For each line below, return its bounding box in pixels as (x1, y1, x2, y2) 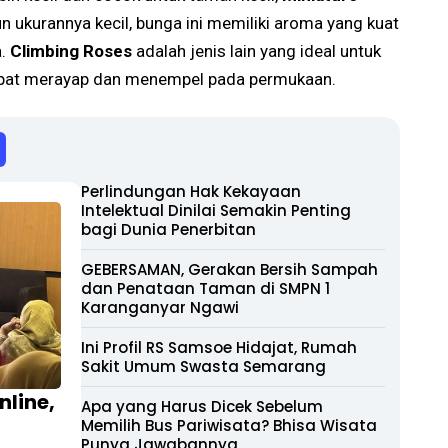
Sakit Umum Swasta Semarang (81, 355, 326, 377)
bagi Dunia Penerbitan (81, 218, 256, 240)
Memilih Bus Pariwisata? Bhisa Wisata (81, 414, 377, 436)
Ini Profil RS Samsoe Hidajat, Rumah (81, 336, 357, 358)
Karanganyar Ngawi (81, 296, 239, 318)
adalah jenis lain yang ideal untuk (132, 40, 381, 61)
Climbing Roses (10, 40, 132, 61)
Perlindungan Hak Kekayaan (81, 180, 301, 202)
